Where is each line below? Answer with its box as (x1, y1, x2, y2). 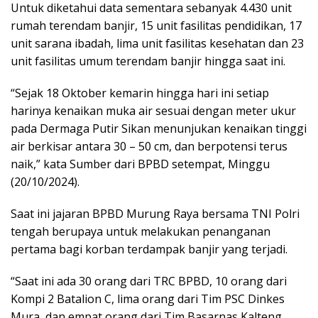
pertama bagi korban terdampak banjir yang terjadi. (11, 241, 287, 258)
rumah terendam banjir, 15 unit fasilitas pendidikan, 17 (11, 18, 302, 34)
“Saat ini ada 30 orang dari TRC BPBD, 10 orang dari (11, 273, 287, 290)
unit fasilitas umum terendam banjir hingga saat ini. (11, 53, 285, 70)
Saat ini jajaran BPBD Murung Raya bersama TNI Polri (11, 206, 300, 222)
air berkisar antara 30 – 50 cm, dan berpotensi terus (11, 138, 287, 155)
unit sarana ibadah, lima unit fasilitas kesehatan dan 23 (11, 35, 304, 52)
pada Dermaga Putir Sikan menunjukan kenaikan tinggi (11, 121, 307, 137)
